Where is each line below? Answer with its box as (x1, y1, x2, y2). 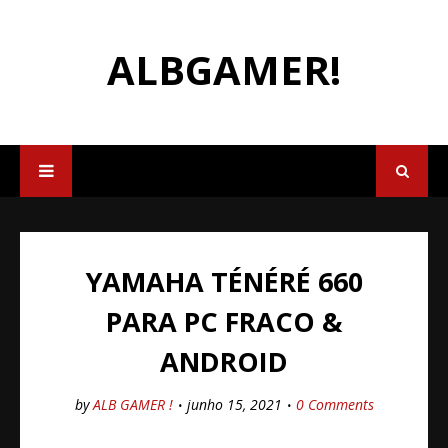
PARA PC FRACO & (106, 303, 342, 340)
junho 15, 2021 (186, 395, 282, 414)
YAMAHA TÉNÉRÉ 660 (85, 263, 363, 300)
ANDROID (160, 343, 288, 380)
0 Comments (295, 395, 374, 414)
